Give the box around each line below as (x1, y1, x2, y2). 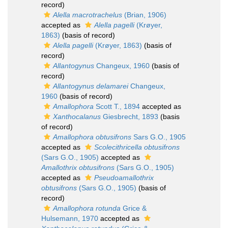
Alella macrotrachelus (53, 11, 122, 19)
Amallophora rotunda (53, 204, 121, 212)
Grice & (121, 204, 147, 212)
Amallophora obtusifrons (53, 133, 131, 141)
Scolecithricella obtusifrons (94, 143, 180, 151)
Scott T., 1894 (94, 102, 140, 110)
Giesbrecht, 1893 (101, 112, 158, 121)
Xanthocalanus (53, 112, 101, 121)
